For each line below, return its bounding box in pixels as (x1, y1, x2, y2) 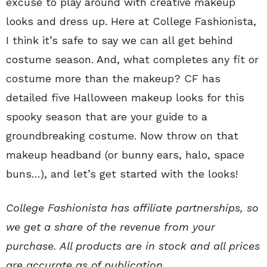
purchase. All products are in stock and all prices (6, 240, 260, 253)
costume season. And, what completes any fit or (6, 53, 259, 66)
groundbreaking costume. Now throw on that (6, 129, 238, 142)
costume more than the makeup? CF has (6, 72, 221, 85)
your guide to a (131, 110, 207, 123)
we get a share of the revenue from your (6, 221, 215, 234)
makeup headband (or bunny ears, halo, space (6, 148, 244, 162)
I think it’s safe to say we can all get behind (6, 34, 233, 47)
